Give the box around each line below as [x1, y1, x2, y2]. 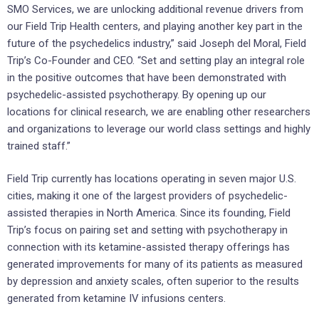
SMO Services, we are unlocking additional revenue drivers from [7, 2, 303, 16]
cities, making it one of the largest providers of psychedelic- [7, 189, 288, 203]
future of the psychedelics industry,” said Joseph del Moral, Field [7, 36, 306, 50]
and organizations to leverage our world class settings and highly [7, 122, 310, 135]
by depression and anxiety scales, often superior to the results [7, 275, 299, 288]
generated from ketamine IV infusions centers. [7, 292, 226, 305]
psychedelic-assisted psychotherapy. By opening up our [7, 88, 266, 101]
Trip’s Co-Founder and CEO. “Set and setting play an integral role [7, 53, 305, 67]
